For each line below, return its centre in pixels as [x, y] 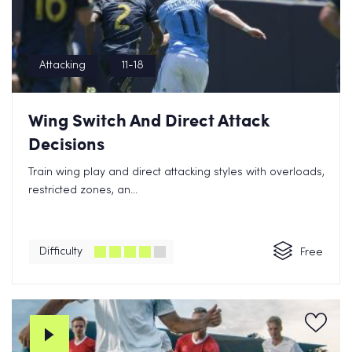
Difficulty [61, 252]
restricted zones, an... [83, 191]
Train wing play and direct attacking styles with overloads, [176, 172]
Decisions [66, 143]
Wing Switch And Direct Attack [149, 120]
